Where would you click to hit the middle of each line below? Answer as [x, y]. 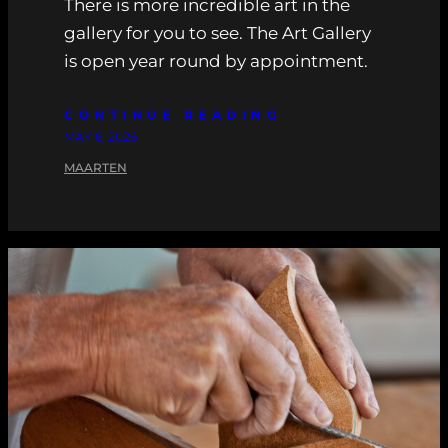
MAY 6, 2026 [100, 137]
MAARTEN [95, 168]
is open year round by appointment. [216, 61]
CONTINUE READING [172, 115]
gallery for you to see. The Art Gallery [217, 33]
